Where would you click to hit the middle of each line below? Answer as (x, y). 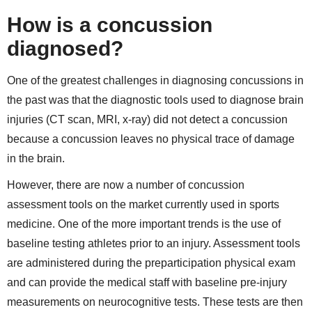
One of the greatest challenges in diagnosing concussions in (155, 81)
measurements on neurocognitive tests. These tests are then (155, 302)
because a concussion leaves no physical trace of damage (151, 139)
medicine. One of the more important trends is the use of (144, 224)
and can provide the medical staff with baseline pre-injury (147, 283)
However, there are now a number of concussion (126, 185)
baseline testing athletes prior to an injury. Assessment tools (154, 244)
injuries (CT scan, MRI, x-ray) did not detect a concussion (147, 120)
